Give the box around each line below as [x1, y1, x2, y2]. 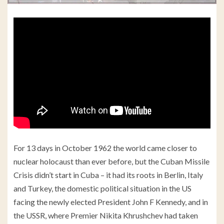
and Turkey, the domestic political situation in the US [13, 183, 191, 193]
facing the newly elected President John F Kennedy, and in [13, 197, 208, 207]
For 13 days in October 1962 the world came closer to [13, 143, 197, 153]
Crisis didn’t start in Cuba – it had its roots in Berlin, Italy [13, 170, 203, 180]
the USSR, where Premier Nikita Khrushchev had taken [13, 210, 198, 220]
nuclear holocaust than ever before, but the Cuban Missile [13, 156, 209, 166]
